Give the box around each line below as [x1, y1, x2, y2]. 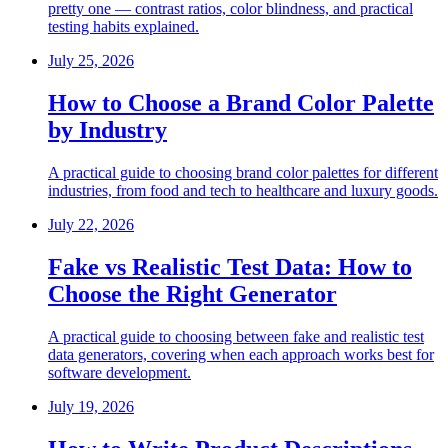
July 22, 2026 [48, 215, 134, 233]
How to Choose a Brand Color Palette [48, 90, 434, 117]
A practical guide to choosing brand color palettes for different [48, 163, 438, 181]
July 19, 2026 [48, 397, 134, 415]
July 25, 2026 [48, 52, 134, 70]
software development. [48, 363, 191, 381]
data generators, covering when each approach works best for [48, 345, 434, 363]
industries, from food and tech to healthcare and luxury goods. [48, 181, 438, 199]
